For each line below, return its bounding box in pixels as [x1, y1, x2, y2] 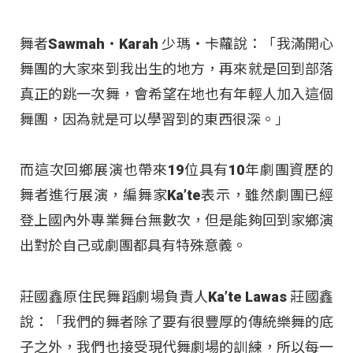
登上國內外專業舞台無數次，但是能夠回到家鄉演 [20, 212, 333, 229]
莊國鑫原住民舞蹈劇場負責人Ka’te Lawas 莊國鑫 [20, 288, 333, 305]
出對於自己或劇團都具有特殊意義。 [20, 237, 247, 255]
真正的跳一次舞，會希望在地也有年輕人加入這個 [20, 86, 333, 103]
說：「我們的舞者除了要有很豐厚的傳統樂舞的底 [20, 313, 333, 330]
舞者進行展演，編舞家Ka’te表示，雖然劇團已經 [20, 187, 333, 204]
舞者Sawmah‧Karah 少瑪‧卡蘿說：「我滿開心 [20, 35, 333, 53]
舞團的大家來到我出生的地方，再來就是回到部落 [20, 61, 333, 78]
